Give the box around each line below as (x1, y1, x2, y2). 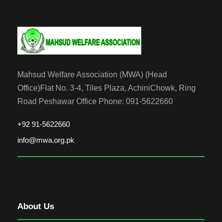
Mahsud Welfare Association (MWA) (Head (17, 70, 167, 79)
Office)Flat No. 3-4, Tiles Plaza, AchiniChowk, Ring (17, 83, 196, 92)
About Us (17, 201, 54, 211)
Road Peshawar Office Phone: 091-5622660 (17, 97, 173, 106)
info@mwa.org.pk (17, 135, 74, 144)
